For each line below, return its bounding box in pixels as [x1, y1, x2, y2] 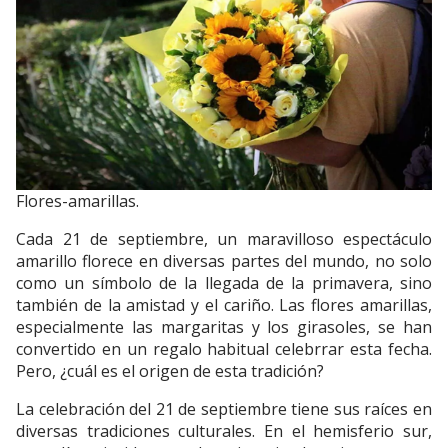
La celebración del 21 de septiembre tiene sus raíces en [16, 397, 432, 420]
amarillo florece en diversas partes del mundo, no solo [16, 249, 432, 272]
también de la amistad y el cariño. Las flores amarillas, [16, 293, 432, 316]
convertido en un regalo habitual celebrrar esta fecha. [16, 337, 432, 360]
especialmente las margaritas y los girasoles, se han [16, 315, 432, 338]
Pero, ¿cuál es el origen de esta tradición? [16, 359, 324, 382]
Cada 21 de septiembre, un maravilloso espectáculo [16, 227, 432, 250]
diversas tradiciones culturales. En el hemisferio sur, [16, 419, 432, 442]
